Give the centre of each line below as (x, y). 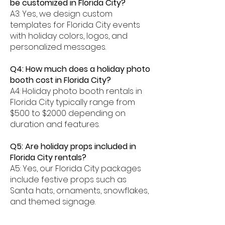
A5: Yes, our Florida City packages (76, 168)
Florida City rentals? (48, 157)
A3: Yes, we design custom (61, 14)
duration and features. (55, 124)
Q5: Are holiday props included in (73, 146)
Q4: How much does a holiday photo (80, 69)
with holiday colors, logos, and (69, 36)
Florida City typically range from (73, 102)
